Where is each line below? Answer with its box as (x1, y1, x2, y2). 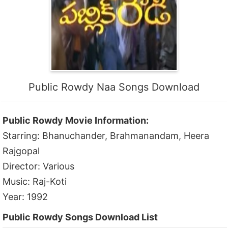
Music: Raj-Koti (3, 176, 67, 187)
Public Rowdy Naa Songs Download (28, 81, 199, 93)
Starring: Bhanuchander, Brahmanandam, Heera (3, 130, 210, 141)
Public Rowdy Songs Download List (3, 212, 158, 222)
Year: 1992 (3, 191, 48, 202)
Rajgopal (3, 146, 40, 156)
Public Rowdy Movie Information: (3, 115, 149, 126)
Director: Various (3, 161, 75, 172)
